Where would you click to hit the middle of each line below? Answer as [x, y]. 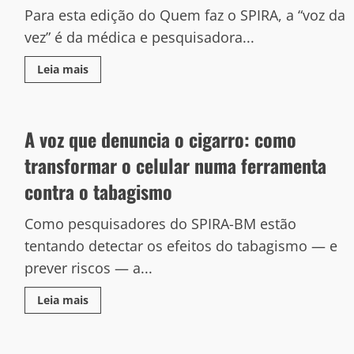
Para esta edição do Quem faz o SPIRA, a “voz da [185, 15]
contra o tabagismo [98, 191]
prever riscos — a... [88, 268]
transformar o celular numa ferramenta [175, 165]
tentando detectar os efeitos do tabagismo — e [181, 246]
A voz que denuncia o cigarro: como [160, 139]
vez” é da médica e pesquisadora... [139, 37]
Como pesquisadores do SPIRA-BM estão [160, 224]
